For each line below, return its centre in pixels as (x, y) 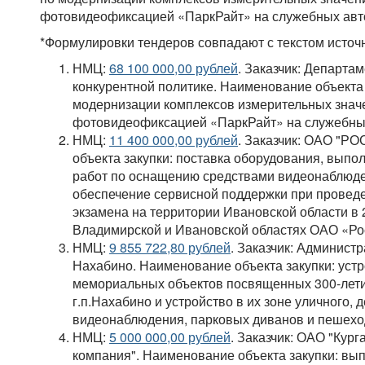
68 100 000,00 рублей (174, 68)
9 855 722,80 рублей (170, 248)
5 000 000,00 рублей (170, 337)
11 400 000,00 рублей (174, 140)
